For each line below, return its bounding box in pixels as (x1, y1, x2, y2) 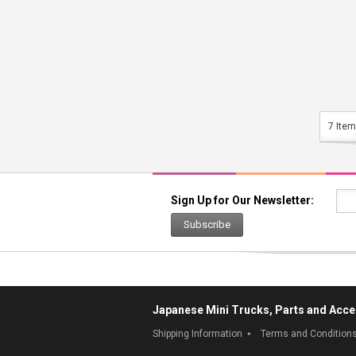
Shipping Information (153, 328, 242, 339)
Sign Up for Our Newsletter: (171, 194, 314, 207)
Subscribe (184, 219, 230, 230)
